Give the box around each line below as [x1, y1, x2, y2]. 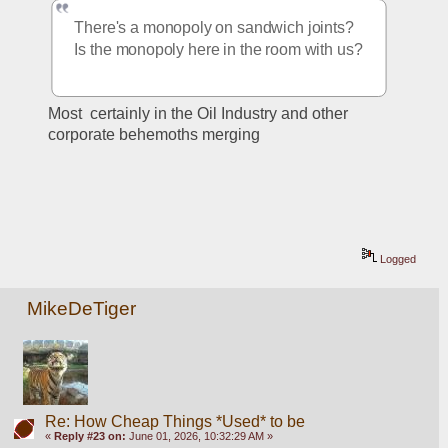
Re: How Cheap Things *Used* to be [44, 413, 305, 431]
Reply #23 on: [53, 430, 126, 443]
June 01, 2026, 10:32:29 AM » [125, 430, 273, 443]
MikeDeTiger [27, 298, 137, 320]
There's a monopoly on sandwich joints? [74, 18, 359, 36]
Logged [377, 252, 417, 265]
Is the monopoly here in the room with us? [74, 40, 363, 58]
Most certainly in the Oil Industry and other [48, 104, 349, 122]
